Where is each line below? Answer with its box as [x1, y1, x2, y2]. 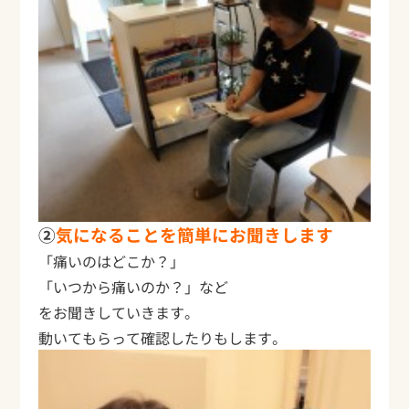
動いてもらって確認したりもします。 [38, 327, 288, 350]
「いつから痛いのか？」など [38, 276, 229, 299]
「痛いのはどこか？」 [38, 250, 185, 273]
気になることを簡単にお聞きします [56, 222, 334, 247]
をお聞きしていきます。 [38, 301, 200, 324]
